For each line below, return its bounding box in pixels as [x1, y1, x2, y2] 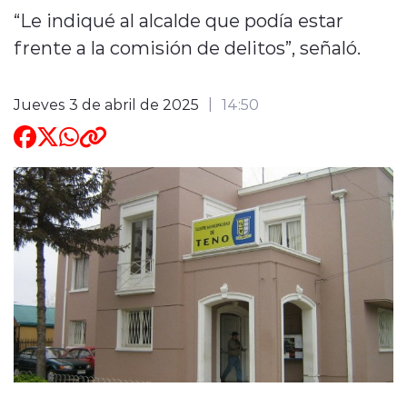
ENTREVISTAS [54, 21, 171, 44]
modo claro [111, 163, 194, 183]
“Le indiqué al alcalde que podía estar [14, 7, 343, 32]
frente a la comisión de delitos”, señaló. [14, 35, 361, 59]
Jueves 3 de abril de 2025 [14, 94, 199, 114]
